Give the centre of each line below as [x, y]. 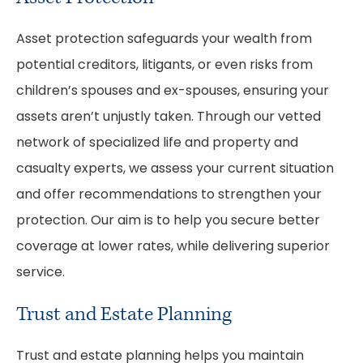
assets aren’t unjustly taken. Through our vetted [169, 117]
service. [41, 273]
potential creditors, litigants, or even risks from [164, 66]
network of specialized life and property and [157, 143]
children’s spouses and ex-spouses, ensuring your [173, 92]
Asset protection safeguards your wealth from [164, 40]
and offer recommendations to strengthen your [169, 195]
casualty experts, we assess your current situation [175, 169]
